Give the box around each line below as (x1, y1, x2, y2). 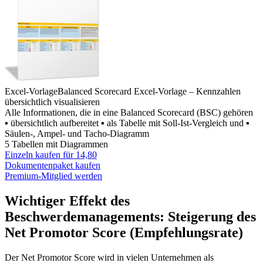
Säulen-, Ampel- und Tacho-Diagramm (5, 129, 149, 139)
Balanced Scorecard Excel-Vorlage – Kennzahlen (58, 86, 241, 97)
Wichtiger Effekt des (5, 193, 130, 209)
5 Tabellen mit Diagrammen (5, 139, 108, 150)
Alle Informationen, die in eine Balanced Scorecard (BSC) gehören (5, 107, 253, 118)
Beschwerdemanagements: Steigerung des (5, 209, 256, 225)
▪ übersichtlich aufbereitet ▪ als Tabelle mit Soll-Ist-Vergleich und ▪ (5, 118, 249, 129)
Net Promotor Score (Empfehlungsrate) (5, 225, 243, 241)
